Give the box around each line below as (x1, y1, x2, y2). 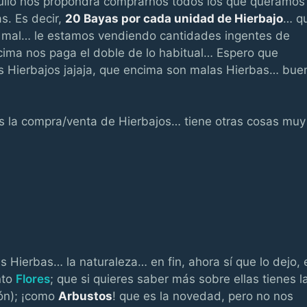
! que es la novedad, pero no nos (112, 288, 293, 303)
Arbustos (58, 288, 112, 303)
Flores (16, 271, 50, 286)
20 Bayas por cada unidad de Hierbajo (65, 11, 283, 25)
